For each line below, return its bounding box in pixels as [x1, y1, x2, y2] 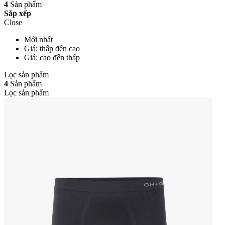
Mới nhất [24, 35, 53, 44]
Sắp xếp [4, 9, 31, 18]
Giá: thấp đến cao [24, 44, 80, 53]
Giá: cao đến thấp [24, 53, 80, 62]
